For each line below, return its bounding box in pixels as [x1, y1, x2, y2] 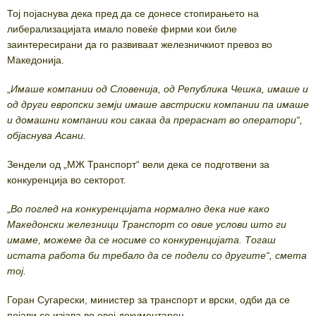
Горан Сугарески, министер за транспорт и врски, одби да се [7, 294, 290, 306]
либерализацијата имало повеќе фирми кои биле [7, 23, 237, 35]
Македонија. [7, 54, 64, 66]
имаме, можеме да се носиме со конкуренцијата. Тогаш [7, 234, 276, 246]
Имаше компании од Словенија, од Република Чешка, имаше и [11, 83, 308, 95]
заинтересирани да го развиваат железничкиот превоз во [7, 39, 272, 51]
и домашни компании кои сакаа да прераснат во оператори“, [7, 114, 303, 126]
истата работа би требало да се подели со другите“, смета [7, 250, 307, 262]
